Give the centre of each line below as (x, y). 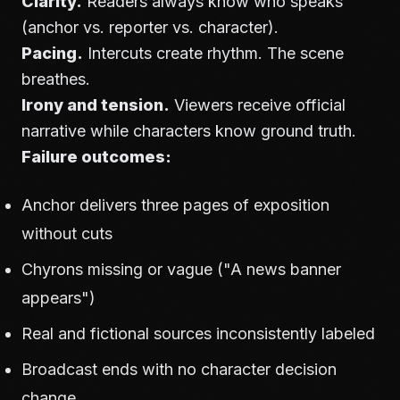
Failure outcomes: (96, 156)
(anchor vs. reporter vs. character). (150, 27)
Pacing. (52, 53)
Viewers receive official (258, 104)
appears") (58, 297)
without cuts (67, 233)
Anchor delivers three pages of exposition (175, 204)
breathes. (56, 79)
